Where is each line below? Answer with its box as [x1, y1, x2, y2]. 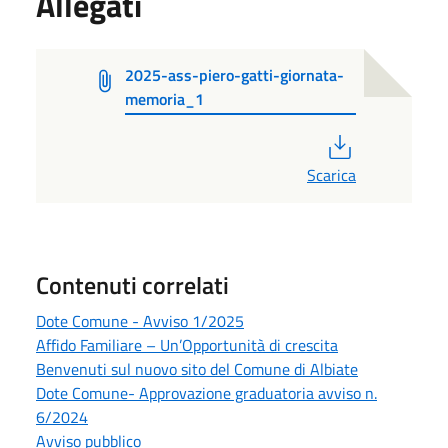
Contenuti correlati [36, 266, 229, 303]
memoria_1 [124, 86, 204, 111]
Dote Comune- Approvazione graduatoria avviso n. [36, 380, 377, 405]
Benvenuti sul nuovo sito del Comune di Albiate [36, 356, 358, 381]
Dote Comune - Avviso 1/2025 [36, 308, 244, 333]
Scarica [307, 162, 356, 187]
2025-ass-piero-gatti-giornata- [124, 62, 344, 87]
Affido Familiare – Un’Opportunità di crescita [36, 332, 338, 357]
